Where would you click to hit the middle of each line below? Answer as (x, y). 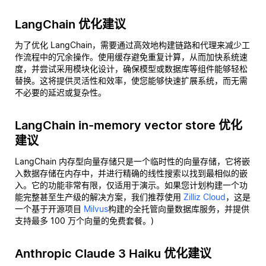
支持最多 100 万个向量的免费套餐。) (84, 221)
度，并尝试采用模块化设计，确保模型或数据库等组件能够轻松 (131, 69)
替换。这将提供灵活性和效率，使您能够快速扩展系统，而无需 (131, 80)
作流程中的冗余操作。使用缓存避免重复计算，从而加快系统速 (131, 57)
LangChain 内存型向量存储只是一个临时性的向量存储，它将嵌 (132, 161)
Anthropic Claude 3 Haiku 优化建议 (113, 254)
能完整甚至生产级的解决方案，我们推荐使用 (99, 197)
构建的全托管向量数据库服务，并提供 (179, 209)
